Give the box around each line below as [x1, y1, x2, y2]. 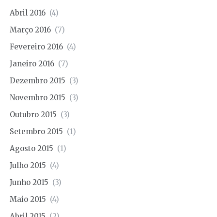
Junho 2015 [10, 177, 48, 187]
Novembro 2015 [10, 93, 65, 102]
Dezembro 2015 [10, 76, 65, 85]
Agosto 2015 [10, 143, 53, 153]
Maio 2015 [10, 194, 46, 204]
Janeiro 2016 [10, 59, 54, 68]
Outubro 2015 [10, 109, 57, 119]
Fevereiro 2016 [10, 42, 63, 51]
